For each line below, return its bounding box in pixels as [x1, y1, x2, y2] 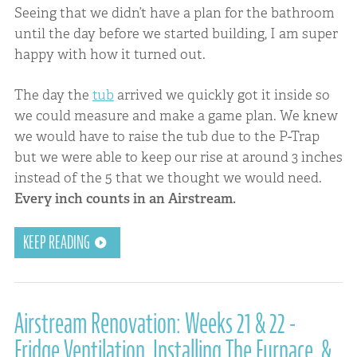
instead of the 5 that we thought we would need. [14, 169, 322, 187]
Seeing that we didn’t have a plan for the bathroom [14, 3, 335, 22]
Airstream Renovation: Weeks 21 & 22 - [14, 304, 296, 342]
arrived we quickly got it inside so [113, 86, 330, 104]
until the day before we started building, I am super [14, 24, 338, 42]
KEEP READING [22, 230, 90, 255]
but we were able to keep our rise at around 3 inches [14, 148, 343, 167]
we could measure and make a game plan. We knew [14, 107, 338, 125]
